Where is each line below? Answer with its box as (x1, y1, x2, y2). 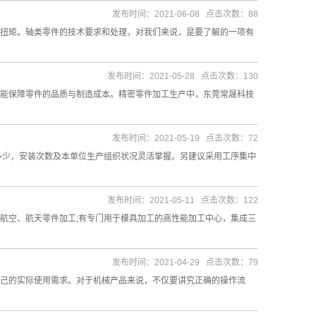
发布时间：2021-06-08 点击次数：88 (112, 9, 258, 19)
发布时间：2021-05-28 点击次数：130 (107, 71, 258, 81)
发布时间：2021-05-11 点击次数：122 (107, 195, 258, 205)
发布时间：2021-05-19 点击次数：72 (112, 133, 258, 143)
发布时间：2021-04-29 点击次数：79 (112, 257, 258, 267)
